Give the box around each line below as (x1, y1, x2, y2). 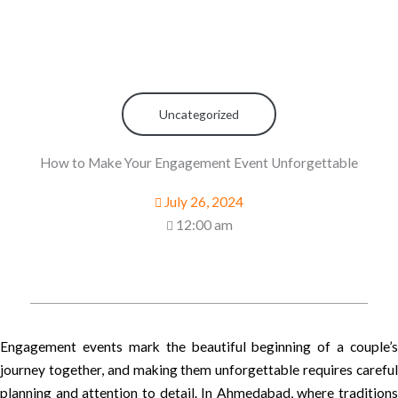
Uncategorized (159, 106, 239, 122)
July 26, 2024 (164, 193, 243, 210)
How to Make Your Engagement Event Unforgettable (40, 154, 358, 171)
